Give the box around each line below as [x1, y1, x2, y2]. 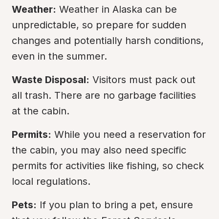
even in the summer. [12, 50, 107, 62]
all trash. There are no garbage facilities [12, 89, 196, 101]
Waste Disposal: [12, 74, 89, 86]
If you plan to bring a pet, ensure [37, 199, 193, 211]
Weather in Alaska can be [56, 3, 177, 15]
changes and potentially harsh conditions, [12, 35, 204, 46]
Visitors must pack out [89, 74, 196, 86]
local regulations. [12, 175, 90, 187]
